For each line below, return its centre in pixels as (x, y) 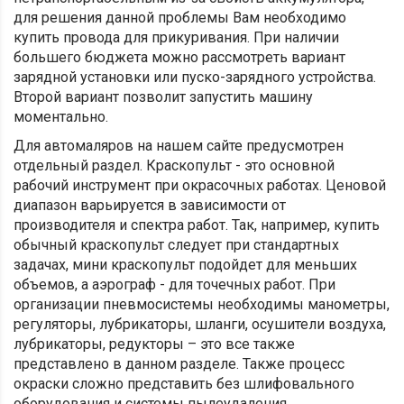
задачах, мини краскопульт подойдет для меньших (185, 265)
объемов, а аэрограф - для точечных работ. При (174, 285)
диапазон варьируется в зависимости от (150, 206)
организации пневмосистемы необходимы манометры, (202, 305)
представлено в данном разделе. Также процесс (179, 364)
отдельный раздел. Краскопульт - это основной (174, 166)
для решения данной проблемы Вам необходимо (180, 18)
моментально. (61, 117)
